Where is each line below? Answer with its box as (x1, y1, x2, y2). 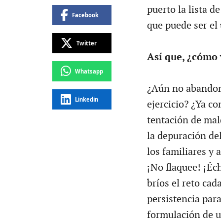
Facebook (72, 11, 99, 19)
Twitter (76, 39, 97, 47)
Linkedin (74, 95, 98, 103)
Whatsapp (74, 67, 103, 75)
